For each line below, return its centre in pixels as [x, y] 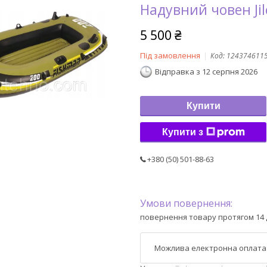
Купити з [182, 132]
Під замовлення [170, 55]
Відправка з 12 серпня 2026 [206, 72]
